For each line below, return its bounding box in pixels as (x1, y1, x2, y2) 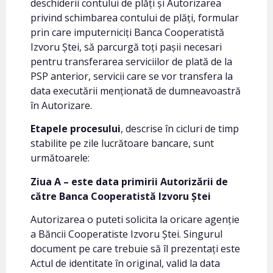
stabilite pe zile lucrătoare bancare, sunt (30, 136, 214, 151)
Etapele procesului (30, 122, 121, 136)
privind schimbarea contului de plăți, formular (30, 11, 239, 25)
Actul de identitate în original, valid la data (30, 257, 220, 271)
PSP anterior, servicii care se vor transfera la (30, 69, 233, 83)
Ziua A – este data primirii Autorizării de (30, 174, 228, 188)
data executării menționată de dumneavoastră (30, 84, 241, 98)
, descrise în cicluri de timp (121, 122, 239, 136)
